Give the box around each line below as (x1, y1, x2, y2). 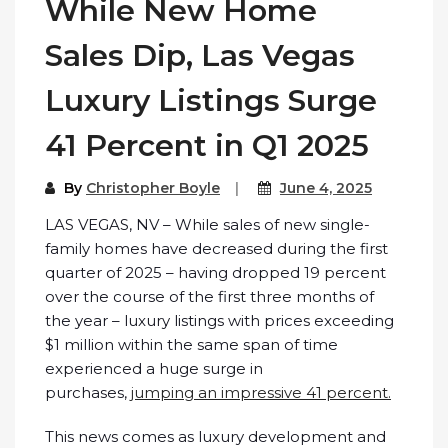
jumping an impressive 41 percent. (131, 383, 391, 403)
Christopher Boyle (86, 179, 220, 198)
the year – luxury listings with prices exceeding (45, 311, 394, 331)
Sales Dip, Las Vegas (45, 37, 355, 75)
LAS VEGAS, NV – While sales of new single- (45, 215, 370, 235)
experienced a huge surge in (45, 359, 263, 379)
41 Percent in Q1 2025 (45, 127, 369, 165)
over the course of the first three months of (45, 287, 374, 307)
